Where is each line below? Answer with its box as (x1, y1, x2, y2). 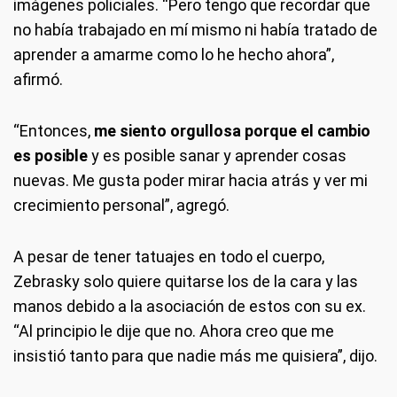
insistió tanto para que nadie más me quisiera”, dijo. (13, 346, 378, 365)
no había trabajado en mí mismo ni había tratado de (13, 19, 378, 39)
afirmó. (13, 69, 63, 89)
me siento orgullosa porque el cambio (94, 121, 370, 140)
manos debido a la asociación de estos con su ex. (13, 296, 366, 315)
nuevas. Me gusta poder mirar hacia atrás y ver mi (13, 170, 368, 190)
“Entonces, (13, 121, 94, 140)
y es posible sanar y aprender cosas (91, 145, 346, 165)
